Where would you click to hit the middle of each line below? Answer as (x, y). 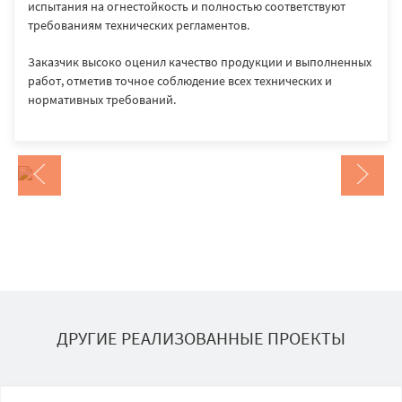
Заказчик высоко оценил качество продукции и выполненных (200, 62)
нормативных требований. (102, 100)
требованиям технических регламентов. (139, 25)
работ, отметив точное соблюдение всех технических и (180, 81)
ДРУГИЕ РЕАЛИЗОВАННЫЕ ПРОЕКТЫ (201, 337)
